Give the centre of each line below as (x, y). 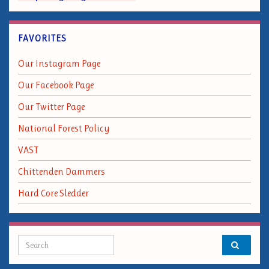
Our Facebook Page (56, 85)
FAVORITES (42, 38)
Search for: (45, 242)
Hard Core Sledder (53, 193)
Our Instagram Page (59, 63)
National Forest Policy (64, 128)
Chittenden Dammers (62, 171)
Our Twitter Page (51, 107)
